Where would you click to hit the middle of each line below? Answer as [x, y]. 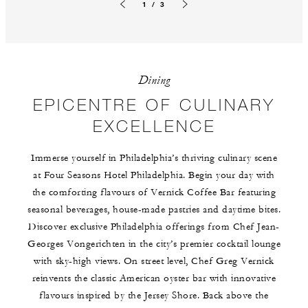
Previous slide [141, 14]
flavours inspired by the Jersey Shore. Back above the [154, 295]
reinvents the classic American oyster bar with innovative [154, 278]
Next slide [197, 14]
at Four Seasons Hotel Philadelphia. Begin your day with [154, 175]
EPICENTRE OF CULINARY [154, 104]
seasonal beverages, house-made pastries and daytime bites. [154, 209]
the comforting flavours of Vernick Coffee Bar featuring [154, 192]
